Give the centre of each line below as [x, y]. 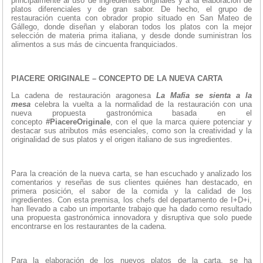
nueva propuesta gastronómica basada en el [131, 113]
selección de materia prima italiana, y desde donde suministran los [131, 35]
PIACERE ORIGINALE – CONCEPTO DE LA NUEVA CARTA [117, 78]
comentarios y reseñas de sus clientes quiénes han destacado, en [131, 182]
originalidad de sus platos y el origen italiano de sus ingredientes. [122, 139]
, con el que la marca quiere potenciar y [181, 122]
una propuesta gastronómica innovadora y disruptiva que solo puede [131, 217]
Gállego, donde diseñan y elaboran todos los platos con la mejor [131, 26]
